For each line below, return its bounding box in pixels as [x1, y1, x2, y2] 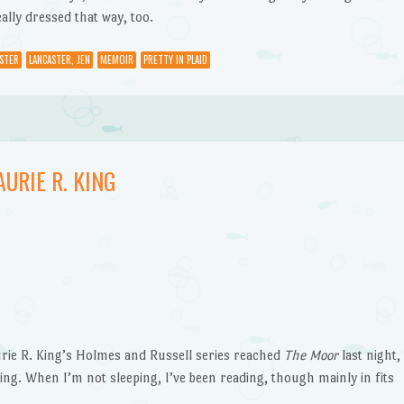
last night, [337, 346, 400, 363]
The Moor [283, 346, 338, 363]
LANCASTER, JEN [28, 52, 90, 68]
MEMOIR [99, 52, 133, 68]
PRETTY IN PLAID [142, 52, 207, 68]
